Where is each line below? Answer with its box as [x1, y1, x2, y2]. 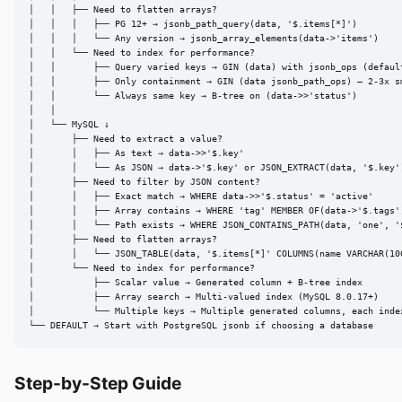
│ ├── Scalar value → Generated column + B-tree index [29, 277, 363, 288]
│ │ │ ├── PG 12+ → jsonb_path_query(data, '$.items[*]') [29, 19, 357, 30]
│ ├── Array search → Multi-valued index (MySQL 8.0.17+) [29, 292, 379, 302]
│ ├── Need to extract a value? [29, 134, 223, 144]
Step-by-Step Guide [14, 371, 181, 394]
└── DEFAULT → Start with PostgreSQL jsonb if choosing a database [29, 320, 373, 331]
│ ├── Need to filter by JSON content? [29, 177, 260, 188]
